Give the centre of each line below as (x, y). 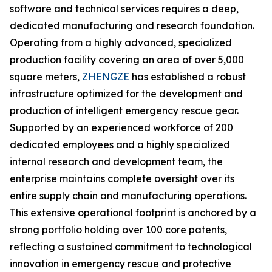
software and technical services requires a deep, (124, 8)
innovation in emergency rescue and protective (121, 263)
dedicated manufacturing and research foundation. (132, 25)
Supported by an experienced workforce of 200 (121, 127)
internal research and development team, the (116, 161)
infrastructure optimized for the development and (126, 93)
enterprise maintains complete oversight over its (122, 178)
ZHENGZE (106, 76)
